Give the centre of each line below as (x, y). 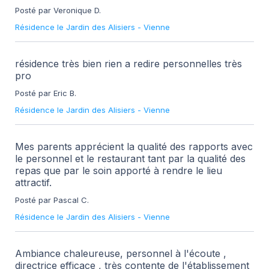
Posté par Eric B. (46, 93)
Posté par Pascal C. (52, 200)
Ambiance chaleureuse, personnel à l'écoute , (121, 253)
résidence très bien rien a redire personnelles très (128, 63)
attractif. (33, 182)
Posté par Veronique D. (58, 10)
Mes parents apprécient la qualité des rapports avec (134, 146)
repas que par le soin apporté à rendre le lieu (119, 170)
